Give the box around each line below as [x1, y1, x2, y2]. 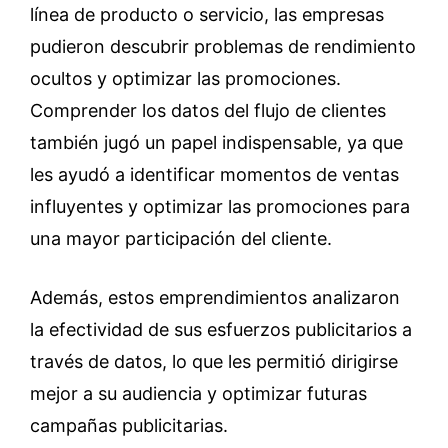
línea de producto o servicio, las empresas [30, 4, 384, 25]
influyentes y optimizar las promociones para [30, 196, 410, 217]
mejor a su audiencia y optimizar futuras [30, 383, 367, 404]
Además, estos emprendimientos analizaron [30, 287, 400, 308]
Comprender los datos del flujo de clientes [30, 100, 386, 121]
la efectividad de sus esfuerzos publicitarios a [30, 319, 412, 340]
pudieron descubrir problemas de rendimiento [30, 36, 416, 57]
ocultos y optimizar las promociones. [30, 68, 341, 89]
